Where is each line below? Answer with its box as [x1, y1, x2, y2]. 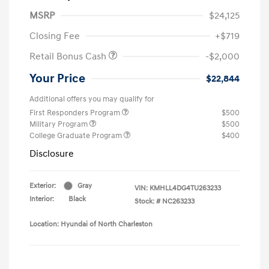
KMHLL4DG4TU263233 [150, 183, 221, 193]
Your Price [29, 71, 85, 86]
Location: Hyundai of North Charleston [29, 219, 153, 229]
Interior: [29, 194, 54, 204]
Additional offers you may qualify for [29, 94, 154, 104]
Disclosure [29, 147, 74, 160]
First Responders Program [29, 107, 122, 118]
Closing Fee [29, 29, 80, 42]
